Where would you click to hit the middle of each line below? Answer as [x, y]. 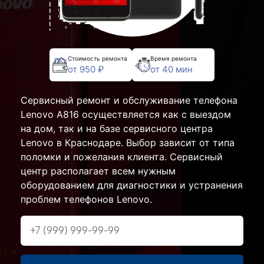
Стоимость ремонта [98, 58]
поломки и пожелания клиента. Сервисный [122, 157]
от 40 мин [171, 69]
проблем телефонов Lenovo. [86, 199]
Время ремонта [174, 58]
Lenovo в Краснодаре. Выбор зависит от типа [128, 143]
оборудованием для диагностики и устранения [132, 185]
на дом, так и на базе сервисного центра [117, 128]
